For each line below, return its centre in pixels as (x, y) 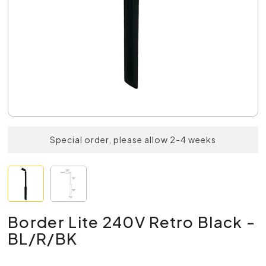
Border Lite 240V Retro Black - (132, 221)
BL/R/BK (43, 238)
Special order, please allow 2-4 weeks (133, 140)
